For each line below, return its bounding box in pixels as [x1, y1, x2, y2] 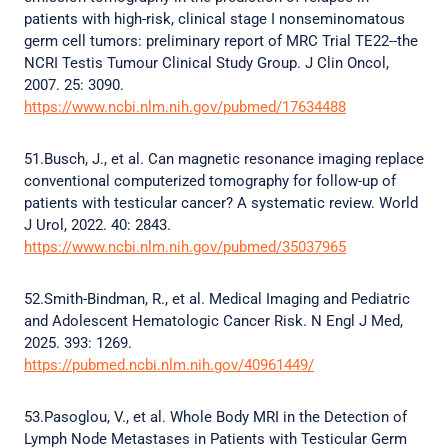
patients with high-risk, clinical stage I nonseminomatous [24, 10, 405, 28]
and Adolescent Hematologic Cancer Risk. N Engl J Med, [24, 312, 403, 330]
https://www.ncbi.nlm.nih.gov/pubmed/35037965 [24, 238, 346, 256]
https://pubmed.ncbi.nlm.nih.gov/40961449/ [24, 356, 314, 374]
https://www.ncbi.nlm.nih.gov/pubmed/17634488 [24, 98, 346, 116]
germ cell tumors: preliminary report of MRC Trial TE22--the [24, 32, 418, 50]
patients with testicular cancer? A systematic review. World [24, 194, 418, 212]
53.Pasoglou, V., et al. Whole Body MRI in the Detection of [24, 408, 407, 426]
